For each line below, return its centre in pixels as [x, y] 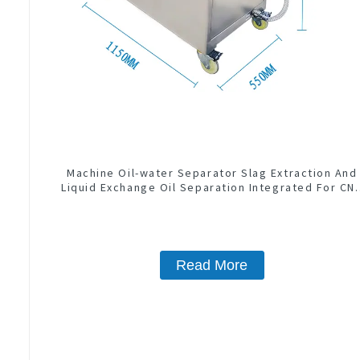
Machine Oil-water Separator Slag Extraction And [212, 172]
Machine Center [212, 201]
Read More [212, 265]
